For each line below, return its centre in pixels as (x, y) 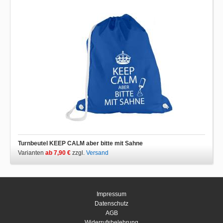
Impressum (111, 194)
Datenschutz (111, 204)
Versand (97, 153)
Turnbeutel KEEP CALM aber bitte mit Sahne (80, 143)
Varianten (32, 153)
